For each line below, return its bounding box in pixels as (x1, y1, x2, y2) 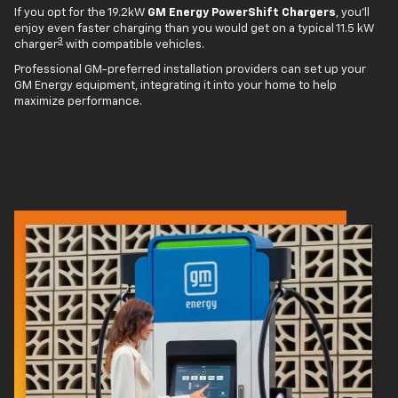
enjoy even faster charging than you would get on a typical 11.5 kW (14, 22, 374, 35)
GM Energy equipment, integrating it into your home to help (14, 79, 337, 92)
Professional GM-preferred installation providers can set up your (14, 63, 366, 76)
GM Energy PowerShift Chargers (147, 6, 336, 19)
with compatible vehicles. (63, 38, 204, 51)
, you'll (336, 6, 370, 19)
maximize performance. (14, 95, 142, 107)
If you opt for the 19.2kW (14, 6, 147, 19)
